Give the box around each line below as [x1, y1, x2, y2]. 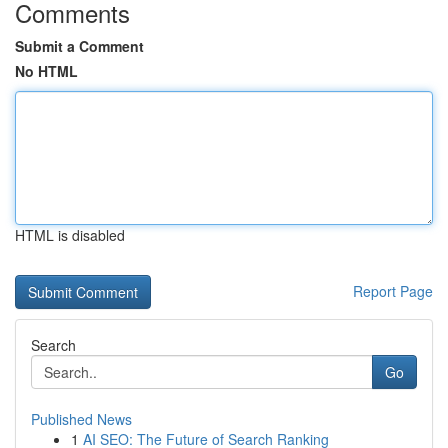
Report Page [353, 281, 433, 301]
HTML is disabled [15, 225, 125, 245]
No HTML [15, 61, 78, 81]
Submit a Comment [15, 36, 144, 56]
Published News [31, 409, 132, 429]
